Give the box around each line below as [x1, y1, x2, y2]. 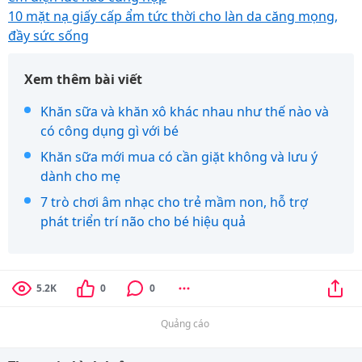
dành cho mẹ [40, 167, 120, 185]
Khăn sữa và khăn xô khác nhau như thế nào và [40, 103, 329, 120]
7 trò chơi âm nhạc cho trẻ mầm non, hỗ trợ [40, 193, 308, 211]
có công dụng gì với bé [40, 122, 179, 140]
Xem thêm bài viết [24, 70, 142, 88]
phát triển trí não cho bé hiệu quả [40, 213, 246, 230]
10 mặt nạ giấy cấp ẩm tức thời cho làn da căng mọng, [8, 7, 338, 25]
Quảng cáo [161, 317, 209, 330]
